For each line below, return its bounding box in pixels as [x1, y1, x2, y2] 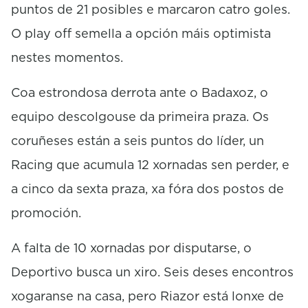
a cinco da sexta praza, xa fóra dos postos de [11, 179, 284, 197]
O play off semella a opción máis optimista [11, 24, 271, 42]
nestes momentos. [11, 48, 123, 66]
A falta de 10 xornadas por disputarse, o [11, 239, 252, 256]
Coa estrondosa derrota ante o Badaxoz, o [11, 83, 268, 101]
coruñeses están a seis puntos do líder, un [11, 131, 264, 149]
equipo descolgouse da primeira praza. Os [11, 107, 269, 125]
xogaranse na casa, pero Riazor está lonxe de [11, 287, 284, 305]
